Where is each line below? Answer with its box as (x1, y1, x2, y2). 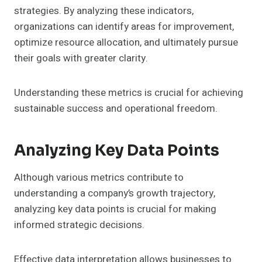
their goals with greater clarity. (14, 51, 148, 66)
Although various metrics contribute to (14, 170, 184, 185)
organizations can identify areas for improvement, (14, 19, 234, 35)
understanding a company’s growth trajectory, (14, 186, 215, 201)
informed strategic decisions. (14, 218, 144, 233)
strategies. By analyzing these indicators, (14, 4, 194, 19)
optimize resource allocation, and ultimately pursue (14, 35, 238, 50)
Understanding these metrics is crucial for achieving (14, 85, 243, 101)
